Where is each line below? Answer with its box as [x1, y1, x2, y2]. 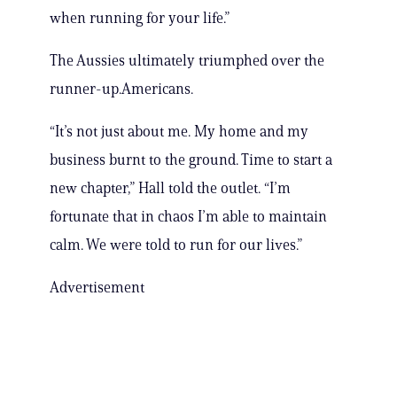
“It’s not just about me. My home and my [50, 122, 308, 141]
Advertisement [50, 278, 144, 297]
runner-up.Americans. [50, 80, 193, 98]
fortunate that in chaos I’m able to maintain [50, 207, 327, 226]
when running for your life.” [50, 9, 230, 27]
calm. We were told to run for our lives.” [50, 236, 302, 254]
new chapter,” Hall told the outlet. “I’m [50, 179, 291, 198]
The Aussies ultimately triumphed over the [50, 51, 324, 70]
